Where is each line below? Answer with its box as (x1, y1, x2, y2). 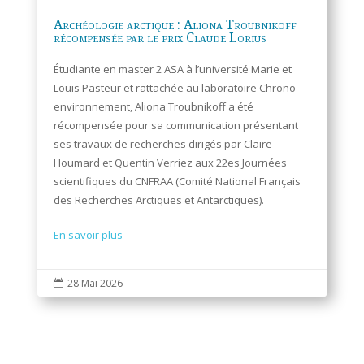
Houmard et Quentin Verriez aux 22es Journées (53, 155, 287, 171)
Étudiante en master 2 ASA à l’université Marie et (53, 62, 292, 77)
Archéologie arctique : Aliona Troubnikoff (53, 15, 297, 34)
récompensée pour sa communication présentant (53, 118, 298, 133)
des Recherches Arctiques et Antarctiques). (53, 193, 264, 208)
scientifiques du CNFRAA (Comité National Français (53, 174, 301, 189)
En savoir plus (53, 227, 123, 243)
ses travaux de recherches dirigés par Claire (53, 136, 272, 152)
